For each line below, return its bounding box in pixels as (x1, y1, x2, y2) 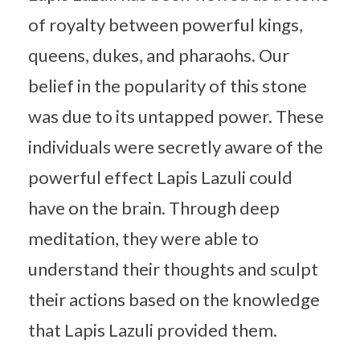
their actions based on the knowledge (28, 288, 320, 310)
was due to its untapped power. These (28, 104, 324, 127)
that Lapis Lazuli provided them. (28, 318, 277, 341)
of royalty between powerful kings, (28, 13, 303, 35)
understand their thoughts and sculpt (28, 257, 318, 280)
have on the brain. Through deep (28, 196, 280, 219)
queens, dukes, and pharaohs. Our (28, 43, 289, 66)
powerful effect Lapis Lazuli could (28, 166, 292, 188)
